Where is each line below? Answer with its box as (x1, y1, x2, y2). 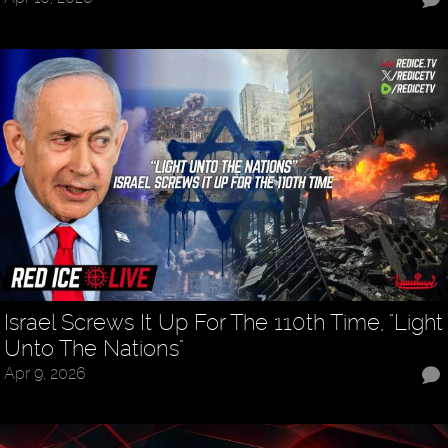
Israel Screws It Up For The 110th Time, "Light (4, 308, 444, 335)
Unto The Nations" (4, 334, 185, 361)
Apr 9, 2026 (4, 363, 87, 383)
